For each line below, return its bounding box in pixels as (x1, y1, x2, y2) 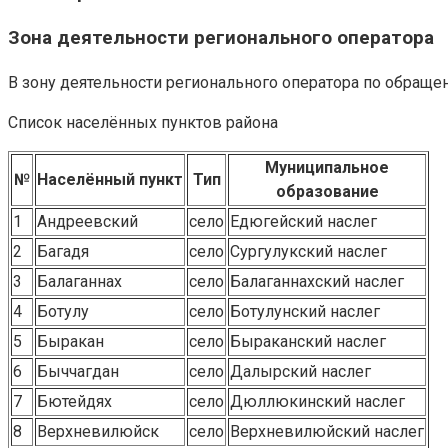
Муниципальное (265, 158, 389, 177)
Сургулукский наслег (230, 242, 387, 261)
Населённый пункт (37, 170, 183, 189)
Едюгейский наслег (230, 212, 377, 231)
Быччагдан (37, 362, 119, 381)
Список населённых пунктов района (8, 113, 278, 132)
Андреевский (37, 212, 138, 231)
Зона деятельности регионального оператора (8, 27, 434, 50)
